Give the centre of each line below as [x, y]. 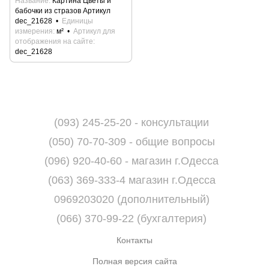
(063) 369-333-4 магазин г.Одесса [131, 180]
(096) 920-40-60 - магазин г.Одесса [131, 161]
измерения [34, 32]
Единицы [77, 21]
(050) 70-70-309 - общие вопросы [131, 142]
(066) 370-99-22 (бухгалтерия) [131, 219]
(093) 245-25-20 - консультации [131, 123]
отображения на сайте [54, 42]
